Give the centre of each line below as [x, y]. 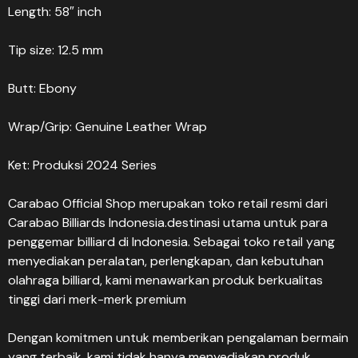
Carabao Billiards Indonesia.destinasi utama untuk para [168, 223]
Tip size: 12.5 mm [56, 50]
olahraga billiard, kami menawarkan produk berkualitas [165, 280]
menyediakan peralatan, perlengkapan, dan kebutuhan [166, 261]
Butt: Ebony [42, 88]
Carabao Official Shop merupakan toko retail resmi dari [168, 203]
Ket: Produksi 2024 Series [82, 165]
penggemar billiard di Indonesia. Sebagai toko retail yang [171, 242]
